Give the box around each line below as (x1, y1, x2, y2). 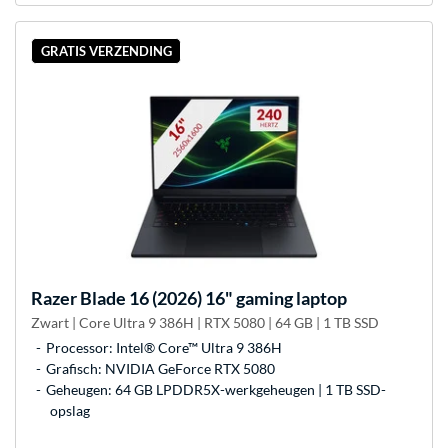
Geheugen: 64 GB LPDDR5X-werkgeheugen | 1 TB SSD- (46, 380, 386, 398)
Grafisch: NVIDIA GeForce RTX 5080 (46, 359, 275, 377)
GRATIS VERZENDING (40, 42, 172, 59)
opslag (50, 401, 90, 419)
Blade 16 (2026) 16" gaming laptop (77, 286, 347, 309)
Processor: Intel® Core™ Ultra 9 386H (46, 338, 282, 356)
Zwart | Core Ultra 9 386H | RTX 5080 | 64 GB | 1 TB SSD (31, 313, 379, 331)
